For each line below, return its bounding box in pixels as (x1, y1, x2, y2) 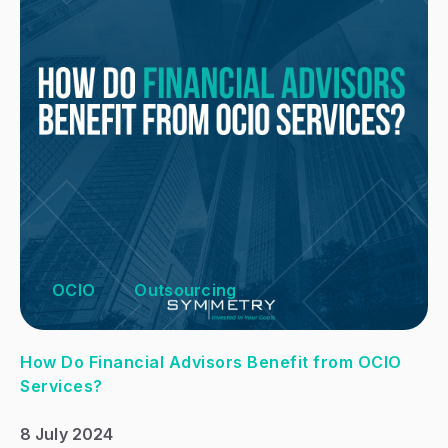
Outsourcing (134, 280, 237, 301)
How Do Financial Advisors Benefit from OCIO (20, 352, 402, 373)
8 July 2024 (20, 423, 114, 444)
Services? (20, 376, 103, 397)
